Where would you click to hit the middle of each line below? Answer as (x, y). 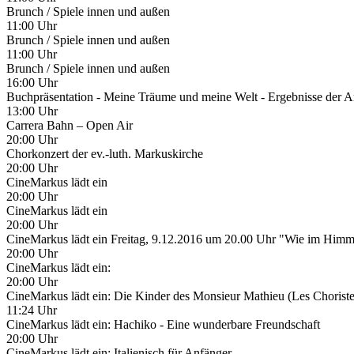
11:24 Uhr (32, 310)
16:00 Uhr (32, 82)
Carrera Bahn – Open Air (70, 125)
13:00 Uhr (32, 111)
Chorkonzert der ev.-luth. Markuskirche (105, 153)
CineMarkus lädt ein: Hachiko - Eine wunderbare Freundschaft (163, 324)
